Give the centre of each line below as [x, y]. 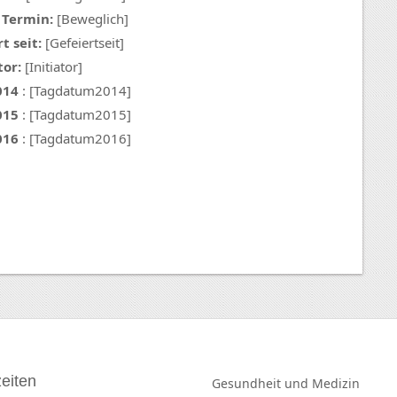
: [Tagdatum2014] [76, 91]
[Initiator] [52, 67]
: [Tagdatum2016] [76, 139]
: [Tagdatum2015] [76, 115]
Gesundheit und [262, 384]
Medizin [336, 384]
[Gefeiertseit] [83, 43]
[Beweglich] [91, 19]
